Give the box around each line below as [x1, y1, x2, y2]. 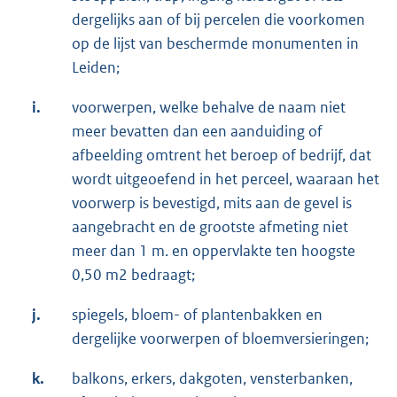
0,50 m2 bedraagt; [72, 265, 195, 285]
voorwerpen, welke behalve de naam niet [72, 97, 346, 118]
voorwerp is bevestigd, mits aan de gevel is [72, 193, 352, 214]
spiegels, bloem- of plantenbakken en [72, 305, 323, 325]
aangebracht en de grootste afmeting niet [72, 217, 348, 237]
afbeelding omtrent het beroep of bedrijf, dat [72, 145, 371, 166]
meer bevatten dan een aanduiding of [72, 121, 323, 142]
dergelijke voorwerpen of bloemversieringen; [72, 329, 369, 349]
